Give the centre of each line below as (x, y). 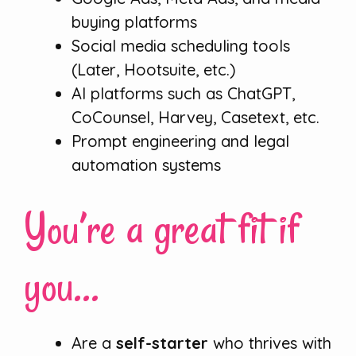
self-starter (162, 343)
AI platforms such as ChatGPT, (183, 94)
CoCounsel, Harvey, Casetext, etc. (195, 118)
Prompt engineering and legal (180, 141)
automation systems (146, 165)
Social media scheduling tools (181, 46)
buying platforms (134, 22)
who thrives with (270, 343)
